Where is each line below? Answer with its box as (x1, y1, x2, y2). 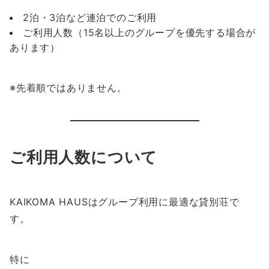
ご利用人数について (10, 148, 158, 167)
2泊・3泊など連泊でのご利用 (23, 11, 157, 24)
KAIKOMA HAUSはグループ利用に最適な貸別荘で (10, 196, 240, 208)
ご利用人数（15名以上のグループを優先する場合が (23, 26, 256, 39)
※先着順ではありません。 (10, 82, 127, 94)
